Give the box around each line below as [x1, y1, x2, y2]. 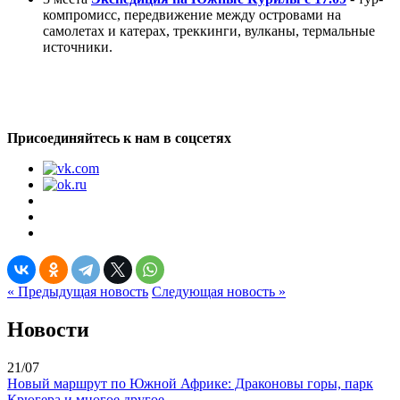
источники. [43, 38, 116, 54]
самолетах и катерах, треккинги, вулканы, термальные [43, 22, 375, 38]
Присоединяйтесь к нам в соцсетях [7, 129, 231, 146]
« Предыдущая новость [7, 283, 148, 299]
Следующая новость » [152, 283, 286, 299]
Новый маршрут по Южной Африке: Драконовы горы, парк [7, 375, 373, 391]
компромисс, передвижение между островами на [43, 6, 341, 22]
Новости [7, 317, 89, 341]
